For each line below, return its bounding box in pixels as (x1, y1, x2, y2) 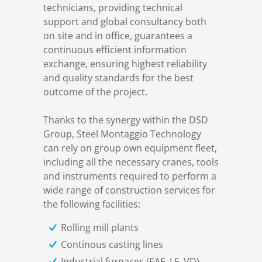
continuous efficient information (43, 43, 187, 56)
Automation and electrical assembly (23, 65, 199, 77)
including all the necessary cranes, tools (43, 156, 219, 168)
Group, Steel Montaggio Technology (43, 127, 201, 140)
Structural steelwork (23, 29, 123, 42)
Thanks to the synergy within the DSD (43, 113, 208, 126)
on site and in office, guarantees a (43, 29, 192, 42)
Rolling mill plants (61, 221, 139, 234)
